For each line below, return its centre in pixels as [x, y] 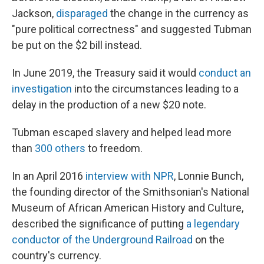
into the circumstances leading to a [155, 89]
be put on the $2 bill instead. [77, 45]
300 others [60, 148]
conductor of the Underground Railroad [102, 240]
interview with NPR [130, 176]
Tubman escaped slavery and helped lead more [122, 132]
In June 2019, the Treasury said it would [105, 73]
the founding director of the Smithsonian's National [131, 192]
